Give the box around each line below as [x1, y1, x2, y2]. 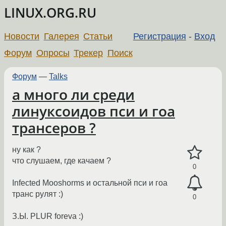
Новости [4, 31, 39, 41]
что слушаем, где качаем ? [12, 156, 111, 165]
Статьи [83, 31, 113, 41]
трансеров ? [12, 118, 96, 137]
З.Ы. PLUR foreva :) [12, 212, 83, 221]
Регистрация [133, 31, 186, 41]
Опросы [36, 47, 70, 58]
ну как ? [12, 145, 41, 154]
